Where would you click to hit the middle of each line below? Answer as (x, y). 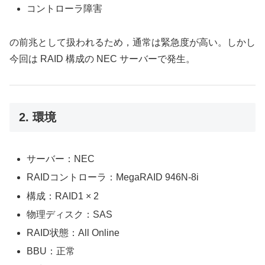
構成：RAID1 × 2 (63, 196)
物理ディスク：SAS (70, 214)
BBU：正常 (51, 251)
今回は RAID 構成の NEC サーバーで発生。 (102, 59)
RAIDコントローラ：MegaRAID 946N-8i (113, 177)
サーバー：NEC (61, 159)
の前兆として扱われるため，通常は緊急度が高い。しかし (132, 43)
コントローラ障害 (65, 9)
